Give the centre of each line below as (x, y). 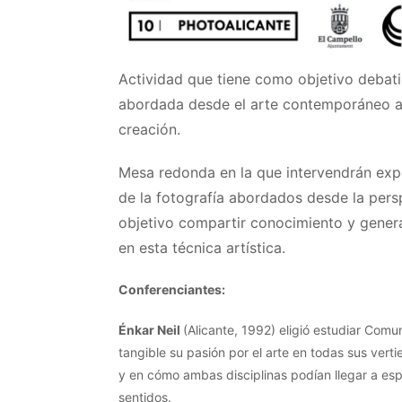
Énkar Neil (151, 329)
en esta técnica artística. (202, 247)
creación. (149, 129)
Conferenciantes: (172, 289)
